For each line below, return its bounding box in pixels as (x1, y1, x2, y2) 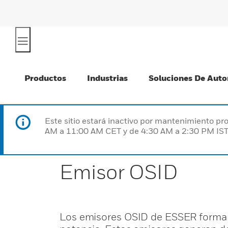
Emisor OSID (60, 159, 178, 184)
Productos (24, 73, 66, 83)
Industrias (87, 73, 128, 83)
